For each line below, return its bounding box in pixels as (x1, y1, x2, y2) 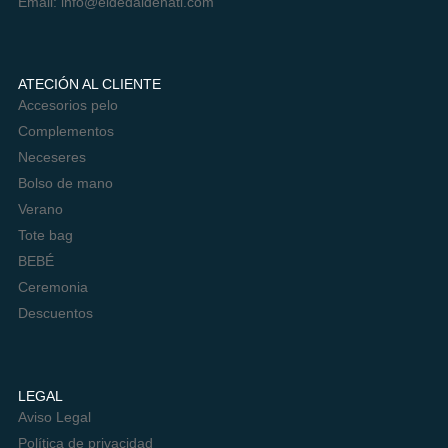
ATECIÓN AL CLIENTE (17, 76, 161, 93)
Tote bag (17, 227, 73, 244)
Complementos (17, 123, 114, 140)
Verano (17, 201, 63, 218)
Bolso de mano (17, 175, 113, 192)
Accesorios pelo (17, 97, 118, 114)
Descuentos (17, 305, 93, 322)
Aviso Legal (17, 409, 91, 426)
